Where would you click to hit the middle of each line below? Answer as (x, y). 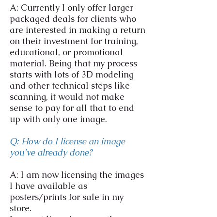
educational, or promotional (66, 52)
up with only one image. (58, 119)
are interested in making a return (77, 30)
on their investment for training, (74, 41)
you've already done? (51, 152)
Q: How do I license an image (67, 141)
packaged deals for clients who (73, 19)
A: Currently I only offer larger (71, 8)
